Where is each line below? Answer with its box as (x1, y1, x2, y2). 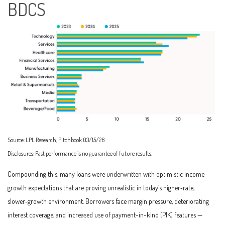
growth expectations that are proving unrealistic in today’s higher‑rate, (8, 183, 194, 192)
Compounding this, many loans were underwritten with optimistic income (8, 169, 204, 178)
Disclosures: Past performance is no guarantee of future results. (8, 149, 152, 157)
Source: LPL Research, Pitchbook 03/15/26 (8, 136, 104, 144)
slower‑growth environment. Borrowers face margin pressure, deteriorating (8, 196, 209, 205)
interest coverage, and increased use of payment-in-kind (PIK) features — (8, 210, 202, 219)
